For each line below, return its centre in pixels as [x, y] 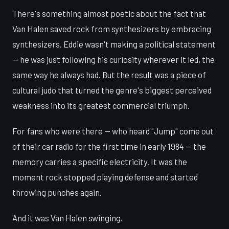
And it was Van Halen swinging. [67, 218]
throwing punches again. [57, 192]
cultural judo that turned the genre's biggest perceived [112, 90]
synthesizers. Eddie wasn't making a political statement [114, 44]
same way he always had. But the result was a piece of [109, 75]
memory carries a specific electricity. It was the [100, 162]
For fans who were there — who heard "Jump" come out [113, 131]
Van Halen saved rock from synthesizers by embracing [112, 29]
